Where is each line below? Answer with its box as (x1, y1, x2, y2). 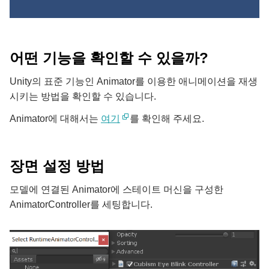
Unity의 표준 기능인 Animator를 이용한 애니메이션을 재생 (10, 76, 258, 86)
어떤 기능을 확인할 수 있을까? (10, 50, 208, 66)
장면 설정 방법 (10, 158, 104, 174)
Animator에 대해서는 (10, 113, 101, 124)
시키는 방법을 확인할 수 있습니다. (10, 91, 156, 101)
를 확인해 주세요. (130, 113, 204, 124)
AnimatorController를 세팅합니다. (10, 199, 153, 210)
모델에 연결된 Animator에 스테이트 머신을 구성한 (10, 184, 223, 195)
